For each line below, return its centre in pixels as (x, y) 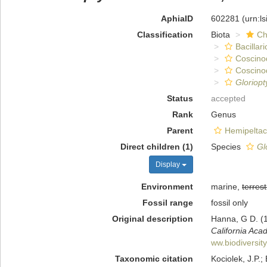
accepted (228, 98)
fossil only (229, 203)
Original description (152, 219)
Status (180, 98)
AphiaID (177, 18)
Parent (180, 131)
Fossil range (167, 203)
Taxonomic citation (154, 259)
